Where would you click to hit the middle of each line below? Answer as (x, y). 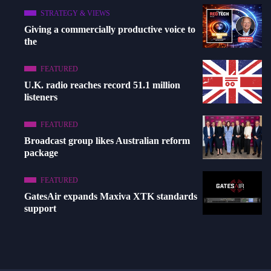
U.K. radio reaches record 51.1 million (102, 85)
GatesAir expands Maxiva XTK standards (111, 196)
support (40, 208)
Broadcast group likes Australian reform (107, 140)
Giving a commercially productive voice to (110, 29)
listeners (41, 97)
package (41, 152)
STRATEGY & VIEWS (75, 13)
